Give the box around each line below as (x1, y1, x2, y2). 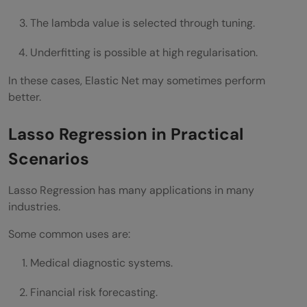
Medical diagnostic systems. (30, 255, 173, 270)
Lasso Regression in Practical (8, 123, 243, 145)
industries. (8, 199, 60, 214)
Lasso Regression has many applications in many (8, 182, 254, 197)
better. (8, 89, 41, 104)
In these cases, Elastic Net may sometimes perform (8, 73, 265, 88)
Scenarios (8, 147, 89, 169)
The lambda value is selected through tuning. (30, 15, 255, 30)
